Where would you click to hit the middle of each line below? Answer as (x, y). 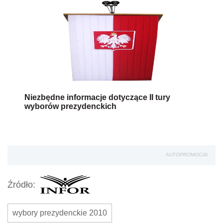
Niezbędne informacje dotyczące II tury (97, 98)
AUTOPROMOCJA (187, 155)
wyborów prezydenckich (70, 107)
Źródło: (21, 184)
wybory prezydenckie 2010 (60, 213)
